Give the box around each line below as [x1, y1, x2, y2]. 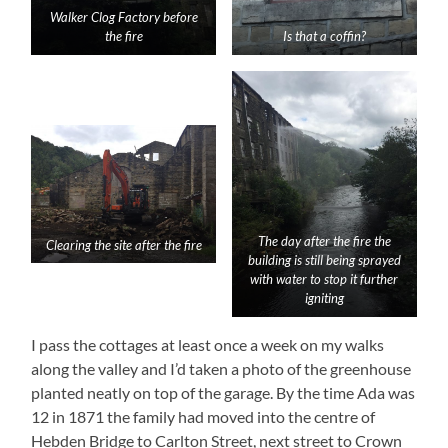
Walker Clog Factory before [49, 9, 198, 26]
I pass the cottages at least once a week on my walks [31, 335, 385, 355]
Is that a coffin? [282, 28, 366, 45]
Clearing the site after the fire [45, 236, 202, 253]
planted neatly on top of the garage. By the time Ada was [31, 383, 416, 403]
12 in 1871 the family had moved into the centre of [31, 407, 376, 427]
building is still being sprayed [247, 252, 401, 269]
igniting [304, 290, 344, 307]
